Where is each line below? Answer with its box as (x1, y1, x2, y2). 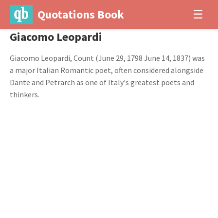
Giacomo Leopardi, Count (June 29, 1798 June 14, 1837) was (10, 53, 205, 63)
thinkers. (10, 90, 39, 99)
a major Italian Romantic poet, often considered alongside (10, 65, 203, 75)
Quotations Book (37, 7, 124, 22)
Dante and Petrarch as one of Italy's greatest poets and (10, 77, 194, 87)
